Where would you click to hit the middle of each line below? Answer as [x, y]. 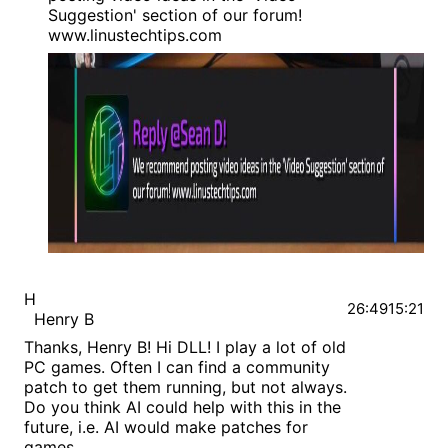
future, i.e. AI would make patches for [166, 427]
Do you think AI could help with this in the [182, 407]
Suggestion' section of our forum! [175, 15]
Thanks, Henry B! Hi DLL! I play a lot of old [185, 347]
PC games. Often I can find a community [177, 367]
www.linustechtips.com [135, 35]
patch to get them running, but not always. [185, 387]
